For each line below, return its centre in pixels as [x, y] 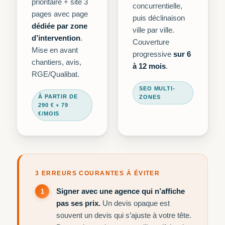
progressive [153, 54]
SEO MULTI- [157, 88]
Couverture [151, 42]
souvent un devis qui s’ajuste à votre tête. [124, 215]
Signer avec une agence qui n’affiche [121, 191]
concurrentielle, [157, 6]
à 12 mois [149, 66]
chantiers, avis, [57, 62]
